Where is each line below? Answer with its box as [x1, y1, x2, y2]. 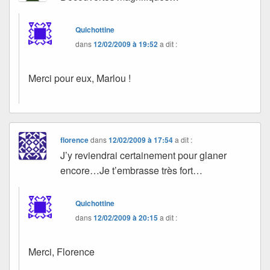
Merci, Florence [28, 244, 95, 259]
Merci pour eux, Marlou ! [28, 71, 131, 85]
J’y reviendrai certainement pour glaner [60, 148, 227, 162]
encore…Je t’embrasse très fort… [60, 163, 203, 177]
